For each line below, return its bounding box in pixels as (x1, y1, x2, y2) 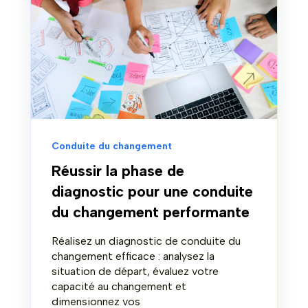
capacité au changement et (52, 279, 186, 293)
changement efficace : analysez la (52, 249, 214, 263)
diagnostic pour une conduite (52, 181, 253, 201)
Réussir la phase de (52, 161, 184, 180)
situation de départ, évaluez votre (52, 264, 219, 278)
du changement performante (52, 202, 250, 221)
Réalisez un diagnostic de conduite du (52, 234, 241, 247)
